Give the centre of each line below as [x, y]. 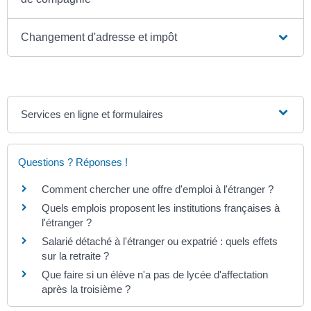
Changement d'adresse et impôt [99, 37]
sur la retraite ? [75, 255]
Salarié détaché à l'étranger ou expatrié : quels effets [160, 241]
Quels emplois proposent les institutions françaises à [161, 208]
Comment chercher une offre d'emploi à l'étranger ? [158, 189]
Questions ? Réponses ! [73, 162]
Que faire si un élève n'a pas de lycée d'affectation [155, 274]
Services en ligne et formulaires [92, 114]
